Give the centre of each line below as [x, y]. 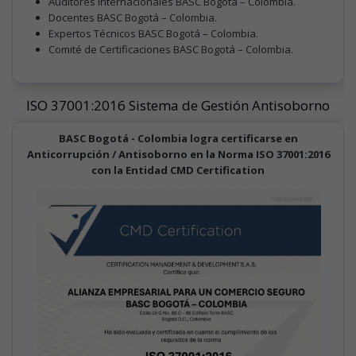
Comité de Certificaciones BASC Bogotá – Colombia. [171, 49]
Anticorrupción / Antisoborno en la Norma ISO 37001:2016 [178, 154]
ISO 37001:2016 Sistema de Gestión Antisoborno [178, 105]
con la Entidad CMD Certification [178, 170]
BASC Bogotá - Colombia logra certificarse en [178, 138]
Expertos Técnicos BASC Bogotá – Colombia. [153, 33]
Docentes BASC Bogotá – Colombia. [133, 17]
